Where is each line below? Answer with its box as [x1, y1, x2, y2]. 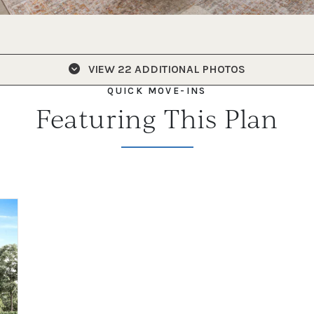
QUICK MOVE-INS [107, 85, 207, 96]
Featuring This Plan [35, 102, 279, 134]
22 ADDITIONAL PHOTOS [115, 62, 245, 76]
